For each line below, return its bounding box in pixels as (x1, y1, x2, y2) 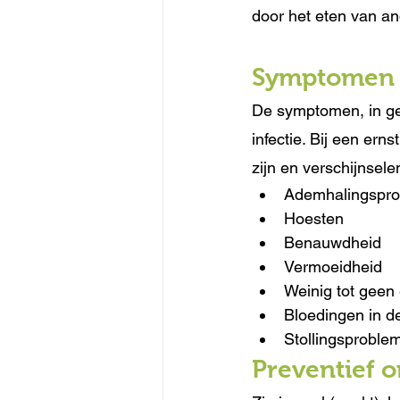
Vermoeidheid (284, 257, 382, 276)
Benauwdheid (284, 233, 381, 252)
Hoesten (284, 209, 344, 228)
